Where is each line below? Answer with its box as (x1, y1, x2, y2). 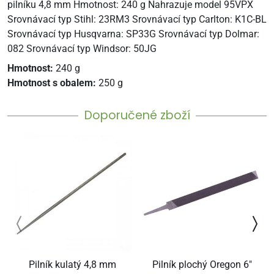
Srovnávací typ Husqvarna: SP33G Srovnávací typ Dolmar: (7, 28, 259, 40)
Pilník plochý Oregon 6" (152, 259, 252, 271)
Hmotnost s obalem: (7, 77, 98, 89)
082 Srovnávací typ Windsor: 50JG (7, 43, 157, 54)
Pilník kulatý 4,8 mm (28, 259, 116, 271)
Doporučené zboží (84, 106, 190, 124)
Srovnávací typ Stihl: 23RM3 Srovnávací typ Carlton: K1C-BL (7, 13, 267, 25)
